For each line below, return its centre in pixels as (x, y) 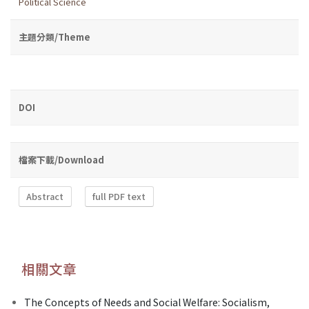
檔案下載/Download (61, 159)
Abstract (45, 197)
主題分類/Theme (54, 37)
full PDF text (119, 197)
